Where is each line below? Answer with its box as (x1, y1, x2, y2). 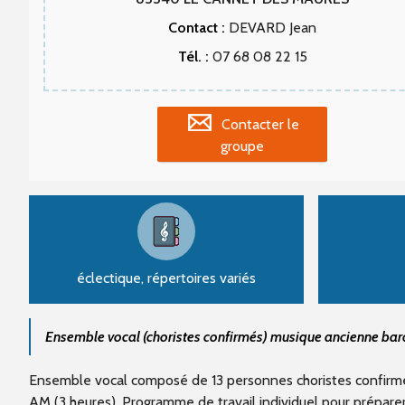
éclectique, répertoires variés (77, 268, 256, 287)
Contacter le (221, 115, 299, 133)
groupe (221, 137, 264, 155)
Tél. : (177, 48, 209, 65)
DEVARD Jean (225, 19, 316, 36)
